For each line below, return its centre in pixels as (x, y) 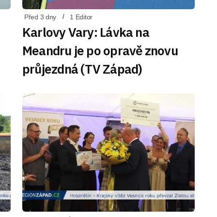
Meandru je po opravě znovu (100, 50)
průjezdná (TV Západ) (82, 69)
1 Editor (81, 17)
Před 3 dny (40, 17)
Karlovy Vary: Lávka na (86, 32)
